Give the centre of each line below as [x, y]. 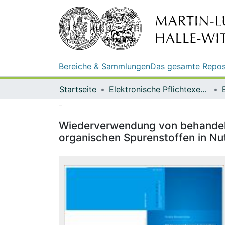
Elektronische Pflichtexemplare [204, 89]
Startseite [78, 89]
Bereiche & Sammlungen [104, 66]
